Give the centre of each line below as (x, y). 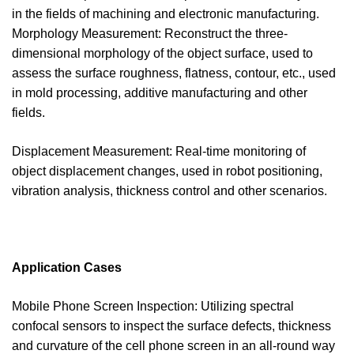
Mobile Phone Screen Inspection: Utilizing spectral (153, 306)
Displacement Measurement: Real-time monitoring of (159, 151)
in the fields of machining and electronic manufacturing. (166, 14)
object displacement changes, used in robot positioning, (167, 171)
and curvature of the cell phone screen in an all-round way (173, 346)
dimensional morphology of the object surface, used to (162, 53)
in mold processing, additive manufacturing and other (160, 93)
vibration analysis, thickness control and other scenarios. (169, 191)
